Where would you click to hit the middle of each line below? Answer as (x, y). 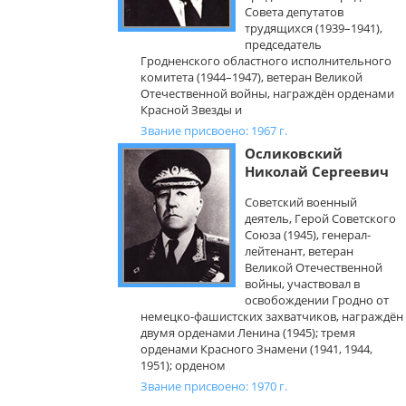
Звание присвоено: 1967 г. (214, 130)
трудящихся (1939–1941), (314, 28)
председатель (283, 44)
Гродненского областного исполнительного (266, 61)
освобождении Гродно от (317, 300)
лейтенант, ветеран (299, 251)
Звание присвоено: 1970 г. (214, 386)
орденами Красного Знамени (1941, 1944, (256, 349)
